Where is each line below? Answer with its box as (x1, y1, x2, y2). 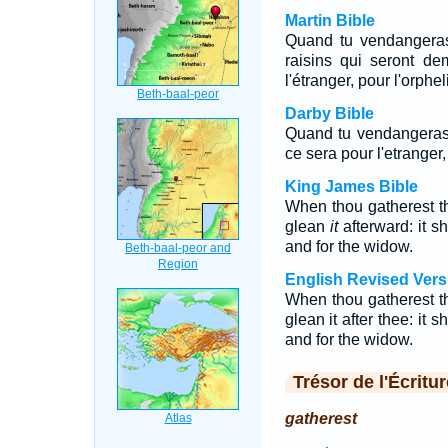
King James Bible (284, 178, 418, 195)
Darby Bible (284, 105, 374, 122)
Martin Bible (284, 12, 375, 29)
